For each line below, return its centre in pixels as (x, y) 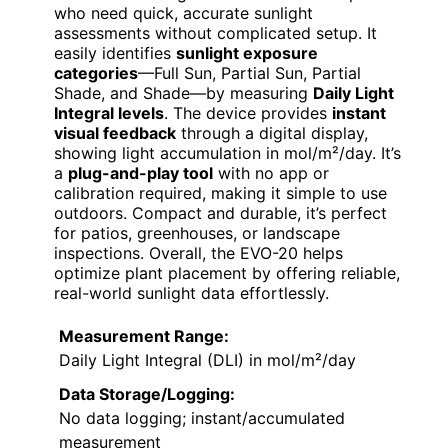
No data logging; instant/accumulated (202, 417)
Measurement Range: (144, 335)
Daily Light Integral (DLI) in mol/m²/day (207, 359)
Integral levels (109, 112)
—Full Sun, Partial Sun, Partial (249, 72)
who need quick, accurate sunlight (183, 12)
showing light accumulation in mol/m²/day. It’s (227, 152)
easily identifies (115, 52)
